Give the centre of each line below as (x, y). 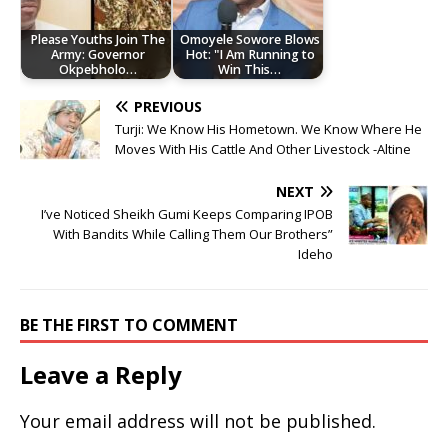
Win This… (250, 70)
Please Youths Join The (98, 40)
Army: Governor (97, 55)
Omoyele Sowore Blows (249, 40)
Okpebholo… (97, 70)
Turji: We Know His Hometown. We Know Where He (268, 128)
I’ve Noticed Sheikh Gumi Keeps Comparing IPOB (187, 213)
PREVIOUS (168, 106)
